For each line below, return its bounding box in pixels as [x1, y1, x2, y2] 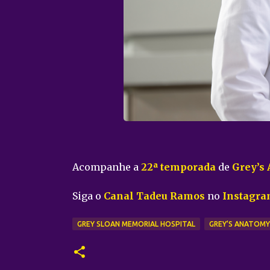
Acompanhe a [72, 161, 141, 174]
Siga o [72, 190, 104, 202]
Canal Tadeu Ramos [103, 190, 205, 202]
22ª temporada [140, 161, 216, 174]
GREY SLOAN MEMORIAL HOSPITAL [77, 220, 195, 228]
